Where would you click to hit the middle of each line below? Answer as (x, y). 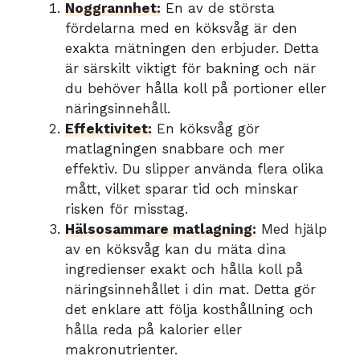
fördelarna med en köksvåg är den (181, 28)
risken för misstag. (127, 209)
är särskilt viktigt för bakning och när (190, 68)
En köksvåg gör (206, 128)
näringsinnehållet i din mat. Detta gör (190, 289)
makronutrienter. (121, 349)
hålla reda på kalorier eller (153, 329)
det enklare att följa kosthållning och (189, 309)
